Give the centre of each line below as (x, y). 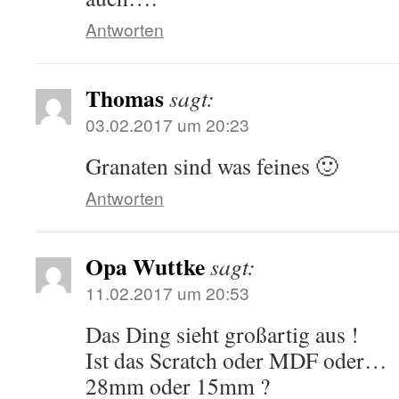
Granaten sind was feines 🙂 (212, 166)
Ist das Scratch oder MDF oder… (236, 360)
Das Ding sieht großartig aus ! (222, 334)
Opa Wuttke (145, 266)
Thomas (125, 98)
